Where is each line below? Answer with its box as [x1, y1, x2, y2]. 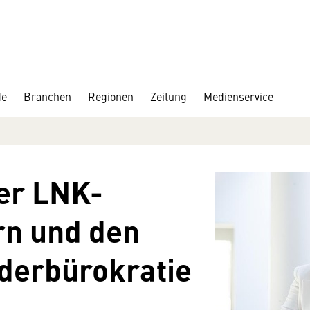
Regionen [88, 89, 134, 104]
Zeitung [150, 89, 187, 104]
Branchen [24, 89, 71, 104]
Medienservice [203, 89, 273, 104]
